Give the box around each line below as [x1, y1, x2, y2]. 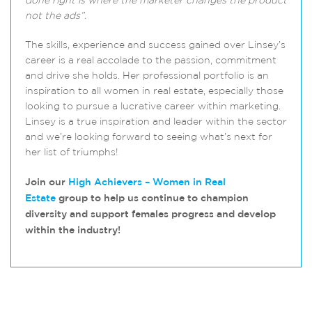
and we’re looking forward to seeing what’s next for [25, 132, 272, 143]
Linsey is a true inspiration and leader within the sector [25, 117, 287, 127]
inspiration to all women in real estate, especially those [25, 86, 283, 97]
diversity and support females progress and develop [25, 210, 276, 219]
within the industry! [25, 226, 120, 235]
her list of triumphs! [25, 148, 118, 158]
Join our [25, 178, 68, 187]
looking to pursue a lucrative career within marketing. [25, 102, 281, 112]
